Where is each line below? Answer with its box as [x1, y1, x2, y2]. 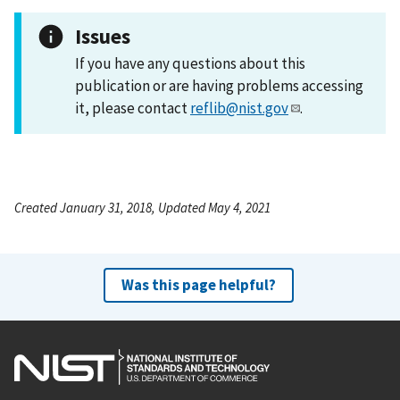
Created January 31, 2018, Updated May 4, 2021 [14, 198, 271, 216]
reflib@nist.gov [190, 97, 288, 118]
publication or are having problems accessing [75, 75, 363, 96]
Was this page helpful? [121, 274, 276, 295]
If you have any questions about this [75, 53, 305, 73]
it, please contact [75, 97, 190, 118]
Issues [75, 22, 130, 49]
